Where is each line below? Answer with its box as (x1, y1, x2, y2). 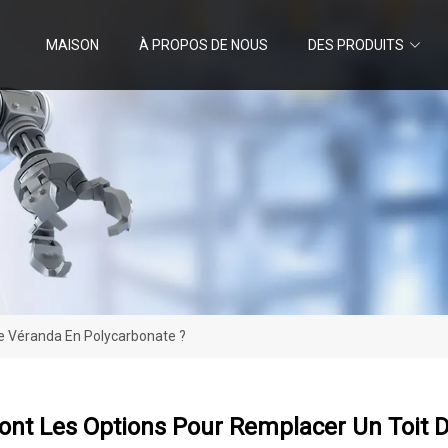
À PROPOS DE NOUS (139, 36, 268, 53)
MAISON (46, 36, 99, 53)
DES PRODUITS (308, 36, 404, 53)
